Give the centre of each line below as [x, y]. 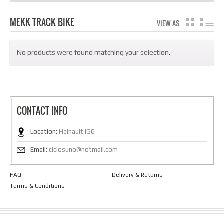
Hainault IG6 [76, 131]
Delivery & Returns [137, 175]
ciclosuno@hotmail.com [83, 149]
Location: [44, 131]
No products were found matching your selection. [94, 52]
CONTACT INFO [42, 111]
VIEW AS [169, 23]
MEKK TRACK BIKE [42, 22]
